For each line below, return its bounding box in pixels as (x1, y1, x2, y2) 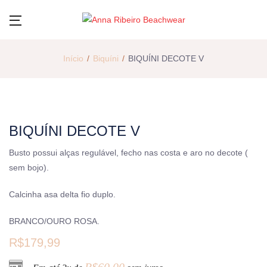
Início (63, 53, 83, 63)
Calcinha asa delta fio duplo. (9, 189, 116, 199)
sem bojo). (9, 162, 49, 172)
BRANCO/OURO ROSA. (9, 216, 100, 226)
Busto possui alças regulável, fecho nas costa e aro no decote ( (9, 147, 248, 157)
